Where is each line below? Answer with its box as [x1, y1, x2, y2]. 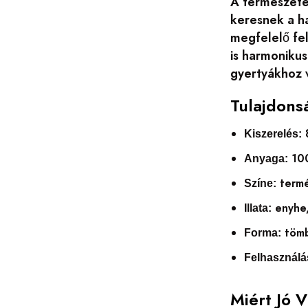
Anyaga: [244, 152, 289, 164]
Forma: [244, 226, 282, 239]
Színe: [244, 177, 277, 189]
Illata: [244, 201, 272, 214]
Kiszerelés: [244, 127, 302, 140]
